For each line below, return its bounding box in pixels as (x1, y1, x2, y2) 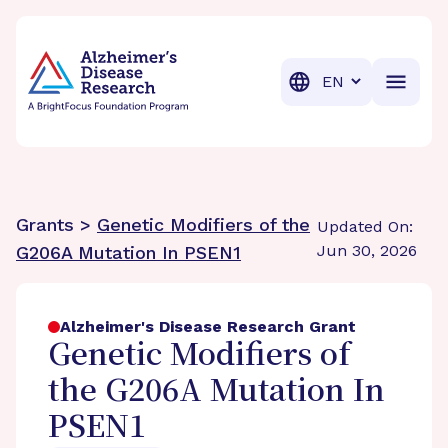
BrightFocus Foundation (27, 29, 216, 48)
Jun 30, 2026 (316, 241, 417, 260)
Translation (313, 70, 400, 90)
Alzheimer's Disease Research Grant (60, 317, 356, 336)
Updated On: (316, 217, 413, 236)
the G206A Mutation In (48, 376, 385, 409)
